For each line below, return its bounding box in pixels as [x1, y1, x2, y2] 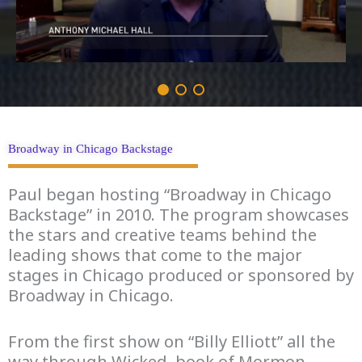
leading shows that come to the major [8, 243, 302, 266]
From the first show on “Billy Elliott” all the [8, 330, 335, 352]
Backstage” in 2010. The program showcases [8, 203, 349, 225]
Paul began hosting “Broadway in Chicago [8, 183, 331, 205]
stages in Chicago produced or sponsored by [8, 263, 354, 286]
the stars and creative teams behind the [8, 223, 317, 246]
